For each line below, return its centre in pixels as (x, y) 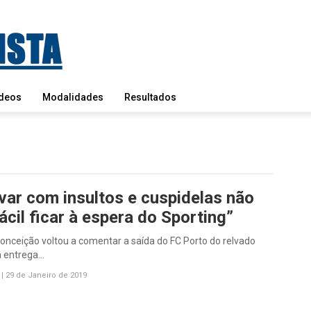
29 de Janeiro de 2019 (46, 275)
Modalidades (73, 97)
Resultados (150, 97)
